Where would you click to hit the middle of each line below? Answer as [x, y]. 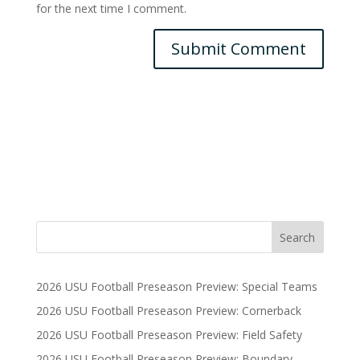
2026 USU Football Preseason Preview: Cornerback [168, 311]
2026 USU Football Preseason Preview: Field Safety [169, 335]
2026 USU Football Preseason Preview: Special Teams [176, 286]
